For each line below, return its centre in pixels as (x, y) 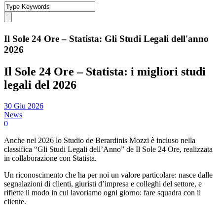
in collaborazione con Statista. (50, 158)
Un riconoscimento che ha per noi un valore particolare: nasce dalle (108, 175)
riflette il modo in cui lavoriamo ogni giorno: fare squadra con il (102, 192)
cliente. (15, 201)
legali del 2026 (40, 85)
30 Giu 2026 (24, 106)
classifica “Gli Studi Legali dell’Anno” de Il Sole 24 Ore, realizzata (108, 149)
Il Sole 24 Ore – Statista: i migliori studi (105, 71)
